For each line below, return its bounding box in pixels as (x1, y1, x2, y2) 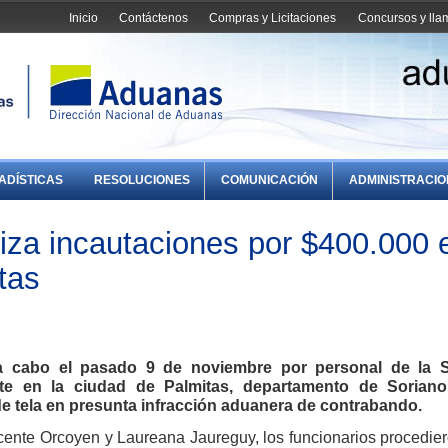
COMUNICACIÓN (220, 173, 318, 188)
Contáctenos (119, 10, 189, 25)
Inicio (69, 10, 99, 25)
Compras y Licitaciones (209, 10, 337, 25)
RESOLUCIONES (93, 173, 190, 188)
